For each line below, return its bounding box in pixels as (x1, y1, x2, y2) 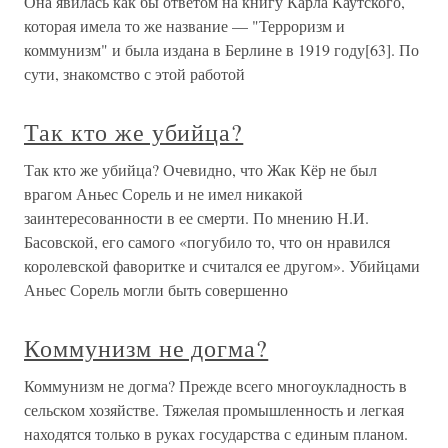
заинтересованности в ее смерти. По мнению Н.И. (24, 207, 369, 228)
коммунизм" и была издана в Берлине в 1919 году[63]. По (24, 39, 419, 60)
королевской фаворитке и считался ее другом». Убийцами (24, 255, 420, 276)
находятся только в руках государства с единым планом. (24, 423, 408, 444)
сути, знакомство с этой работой (24, 63, 245, 84)
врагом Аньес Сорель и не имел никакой (24, 183, 303, 204)
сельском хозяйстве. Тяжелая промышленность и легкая (24, 399, 404, 420)
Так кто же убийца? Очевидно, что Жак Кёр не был (24, 159, 377, 180)
